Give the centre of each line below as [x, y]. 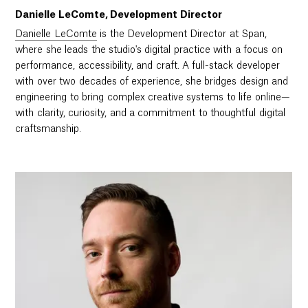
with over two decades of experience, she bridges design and [152, 81]
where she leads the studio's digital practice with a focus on [149, 50]
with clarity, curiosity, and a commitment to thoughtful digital [150, 113]
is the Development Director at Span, [182, 34]
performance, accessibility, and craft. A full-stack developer [147, 66]
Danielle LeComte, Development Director [119, 15]
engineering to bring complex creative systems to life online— [153, 97]
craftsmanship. [48, 129]
